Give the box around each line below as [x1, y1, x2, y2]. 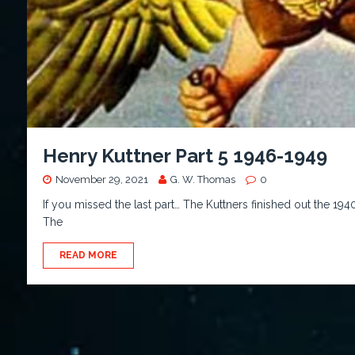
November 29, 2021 [55, 174, 148, 186]
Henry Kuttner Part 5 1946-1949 [42, 144, 327, 168]
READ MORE [59, 250, 117, 261]
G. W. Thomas [170, 174, 235, 186]
